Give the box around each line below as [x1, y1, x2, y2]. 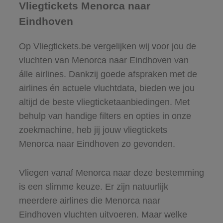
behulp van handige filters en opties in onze [18, 111, 191, 121]
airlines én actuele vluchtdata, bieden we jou [18, 83, 195, 93]
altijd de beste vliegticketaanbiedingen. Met [18, 97, 190, 107]
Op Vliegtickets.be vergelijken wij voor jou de [18, 41, 196, 51]
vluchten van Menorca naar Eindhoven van [18, 55, 189, 65]
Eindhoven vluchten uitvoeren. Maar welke [18, 209, 187, 220]
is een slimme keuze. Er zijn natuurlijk [18, 181, 168, 192]
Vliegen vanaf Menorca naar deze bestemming [18, 167, 204, 178]
